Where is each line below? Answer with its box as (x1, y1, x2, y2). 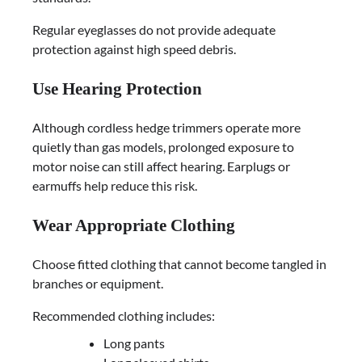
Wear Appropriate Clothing (32, 215, 235, 234)
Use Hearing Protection (32, 79, 202, 99)
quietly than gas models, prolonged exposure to (32, 139, 294, 154)
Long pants (103, 335, 165, 351)
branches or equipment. (32, 275, 163, 291)
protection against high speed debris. (32, 41, 236, 57)
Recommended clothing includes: (32, 307, 215, 323)
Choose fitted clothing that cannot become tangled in (32, 255, 326, 271)
